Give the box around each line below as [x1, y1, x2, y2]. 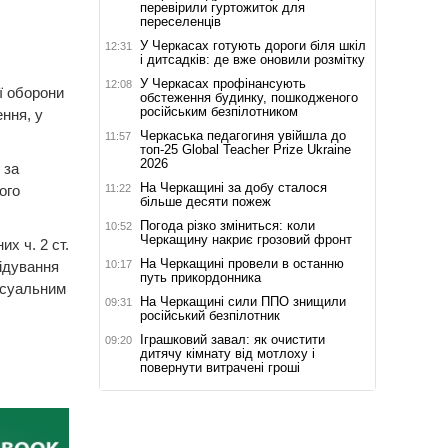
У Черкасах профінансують [139, 75, 306, 91]
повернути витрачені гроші [139, 359, 300, 375]
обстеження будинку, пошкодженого [139, 89, 358, 105]
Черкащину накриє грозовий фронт [139, 231, 352, 247]
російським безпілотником [139, 103, 298, 119]
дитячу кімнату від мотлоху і [139, 345, 315, 361]
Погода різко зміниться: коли [139, 217, 315, 233]
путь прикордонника [139, 269, 261, 285]
